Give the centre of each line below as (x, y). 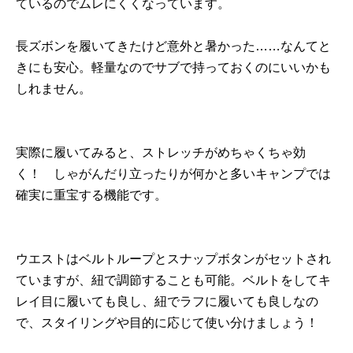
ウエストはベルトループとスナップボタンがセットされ (173, 259)
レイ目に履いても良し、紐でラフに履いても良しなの (167, 301)
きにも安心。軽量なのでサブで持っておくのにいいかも (173, 67)
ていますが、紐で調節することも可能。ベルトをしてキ (173, 280)
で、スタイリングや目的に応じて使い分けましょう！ (167, 323)
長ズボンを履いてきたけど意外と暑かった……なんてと (173, 46)
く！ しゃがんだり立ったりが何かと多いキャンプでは (173, 174)
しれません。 (54, 89)
